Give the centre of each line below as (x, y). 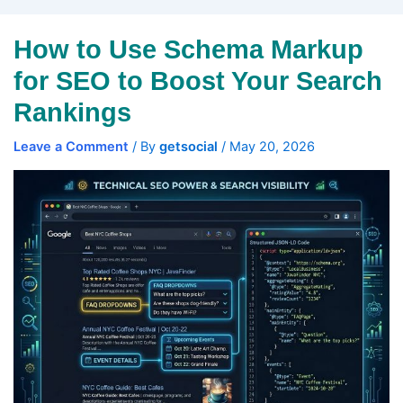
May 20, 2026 (272, 147)
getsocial (190, 147)
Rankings (72, 113)
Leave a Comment (71, 147)
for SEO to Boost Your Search (197, 81)
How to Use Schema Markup (188, 50)
